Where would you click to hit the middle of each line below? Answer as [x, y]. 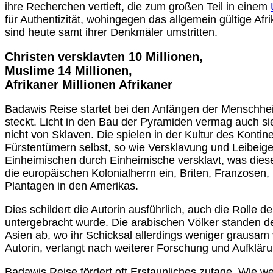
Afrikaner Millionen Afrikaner [89, 85]
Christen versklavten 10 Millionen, [104, 57]
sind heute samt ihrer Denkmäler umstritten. [111, 33]
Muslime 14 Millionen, [69, 71]
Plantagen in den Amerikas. [72, 186]
